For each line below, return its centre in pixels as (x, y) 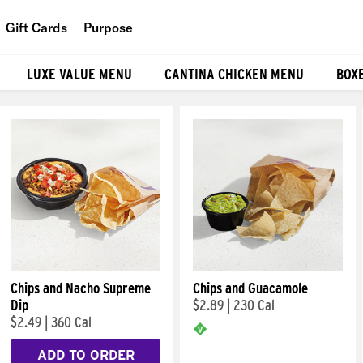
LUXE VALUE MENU (79, 74)
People (133, 64)
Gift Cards (36, 27)
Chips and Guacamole (250, 288)
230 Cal (254, 305)
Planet (132, 101)
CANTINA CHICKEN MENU (234, 74)
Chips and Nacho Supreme (81, 288)
